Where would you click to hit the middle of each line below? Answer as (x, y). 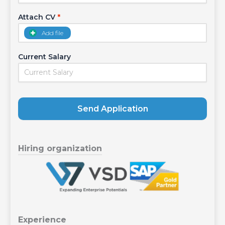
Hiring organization (60, 149)
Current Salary (44, 57)
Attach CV (36, 17)
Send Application (113, 108)
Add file (52, 33)
